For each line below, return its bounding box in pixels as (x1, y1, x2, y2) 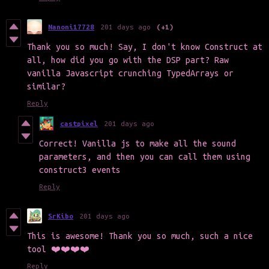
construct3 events (39, 165, 121, 175)
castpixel (60, 119, 98, 128)
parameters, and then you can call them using (39, 152, 250, 162)
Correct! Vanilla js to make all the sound (39, 139, 236, 149)
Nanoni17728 (48, 23, 94, 31)
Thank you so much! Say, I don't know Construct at (27, 42, 262, 52)
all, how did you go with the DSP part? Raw (27, 55, 229, 65)
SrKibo (48, 212, 73, 220)
